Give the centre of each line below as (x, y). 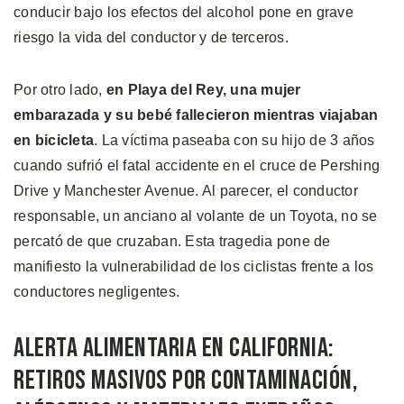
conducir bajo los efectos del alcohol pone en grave (184, 12)
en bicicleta (54, 140)
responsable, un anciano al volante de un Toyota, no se (196, 216)
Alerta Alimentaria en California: (174, 348)
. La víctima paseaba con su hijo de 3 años (234, 140)
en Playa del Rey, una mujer (203, 89)
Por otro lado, (60, 89)
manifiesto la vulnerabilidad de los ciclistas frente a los (194, 266)
